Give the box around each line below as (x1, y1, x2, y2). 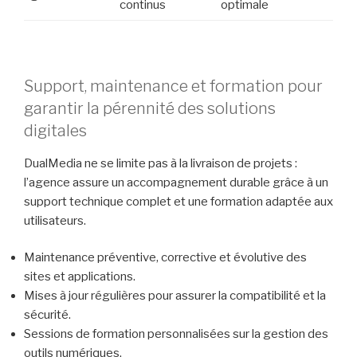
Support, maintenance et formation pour (24, 76, 323, 96)
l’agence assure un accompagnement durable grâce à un (24, 175, 328, 190)
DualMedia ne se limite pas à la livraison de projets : (24, 155, 297, 171)
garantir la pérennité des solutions (24, 98, 276, 118)
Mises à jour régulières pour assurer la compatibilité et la (24, 288, 326, 304)
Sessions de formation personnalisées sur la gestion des (24, 327, 328, 342)
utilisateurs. (24, 213, 86, 228)
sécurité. (24, 308, 71, 323)
